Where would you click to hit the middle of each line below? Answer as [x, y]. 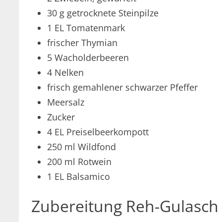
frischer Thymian [83, 42]
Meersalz [66, 102]
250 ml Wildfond [82, 146]
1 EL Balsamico [79, 176]
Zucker [61, 117]
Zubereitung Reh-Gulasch [125, 206]
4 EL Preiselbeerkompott [98, 132]
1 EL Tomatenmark [86, 28]
